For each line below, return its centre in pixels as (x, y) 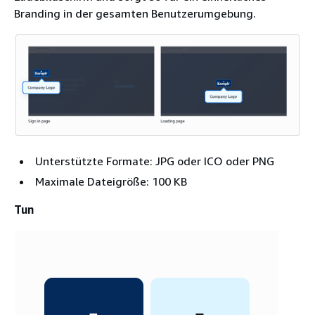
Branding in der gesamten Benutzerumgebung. (135, 13)
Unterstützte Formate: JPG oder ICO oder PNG (155, 161)
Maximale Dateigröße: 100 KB (111, 182)
